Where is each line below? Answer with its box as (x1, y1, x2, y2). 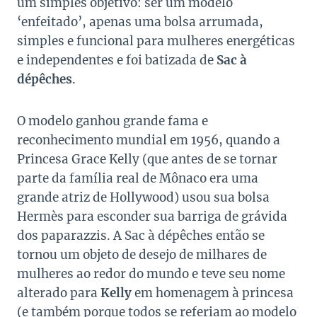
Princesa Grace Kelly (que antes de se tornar (17, 151, 277, 168)
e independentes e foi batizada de (17, 52, 217, 69)
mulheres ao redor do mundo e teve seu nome (17, 266, 285, 282)
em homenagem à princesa (132, 285, 294, 301)
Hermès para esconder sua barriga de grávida (17, 209, 287, 225)
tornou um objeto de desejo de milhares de (17, 247, 267, 263)
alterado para (17, 285, 100, 301)
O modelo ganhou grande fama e (17, 113, 208, 129)
